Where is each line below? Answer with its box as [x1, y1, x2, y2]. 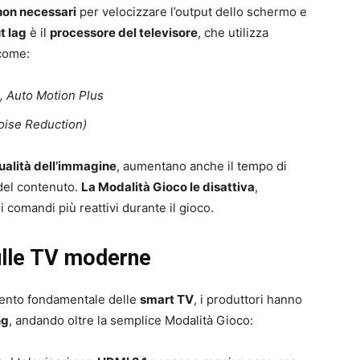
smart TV [140, 291, 194, 307]
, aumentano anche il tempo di [117, 157, 287, 174]
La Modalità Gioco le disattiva [81, 178, 255, 194]
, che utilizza [198, 24, 268, 40]
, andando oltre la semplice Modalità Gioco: [9, 312, 253, 328]
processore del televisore [50, 24, 198, 40]
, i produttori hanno [194, 291, 302, 307]
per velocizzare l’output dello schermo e [76, 3, 307, 19]
